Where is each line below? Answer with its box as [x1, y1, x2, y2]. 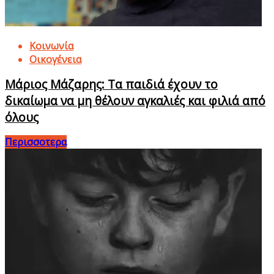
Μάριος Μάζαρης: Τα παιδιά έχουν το [5, 75, 218, 92]
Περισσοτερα [5, 135, 67, 149]
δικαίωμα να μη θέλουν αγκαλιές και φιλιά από [5, 92, 265, 109]
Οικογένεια [29, 52, 81, 66]
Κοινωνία [29, 39, 73, 53]
